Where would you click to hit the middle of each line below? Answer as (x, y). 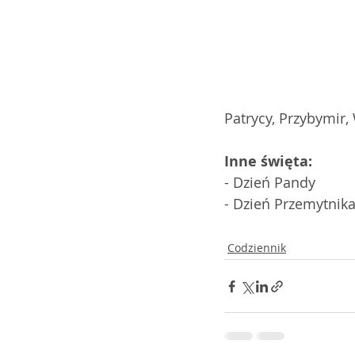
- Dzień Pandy (270, 182)
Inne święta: (268, 161)
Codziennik (257, 248)
